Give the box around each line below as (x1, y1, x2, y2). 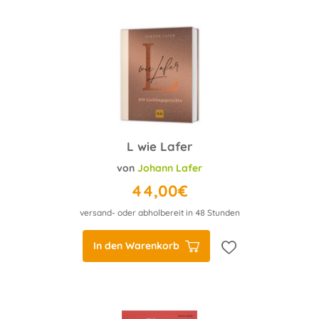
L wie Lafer (127, 139, 192, 154)
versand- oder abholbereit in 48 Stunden (79, 207, 240, 218)
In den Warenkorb (93, 239, 179, 252)
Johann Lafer (137, 162, 202, 174)
